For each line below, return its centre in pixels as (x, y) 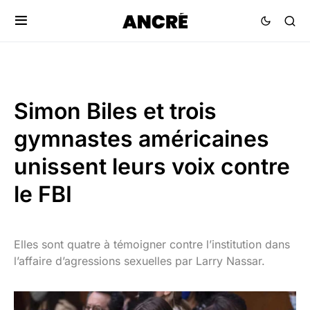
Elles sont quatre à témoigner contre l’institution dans (152, 244)
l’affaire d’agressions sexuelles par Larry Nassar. (139, 261)
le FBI (43, 194)
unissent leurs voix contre (152, 166)
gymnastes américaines (142, 139)
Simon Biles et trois (115, 111)
